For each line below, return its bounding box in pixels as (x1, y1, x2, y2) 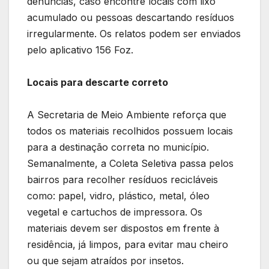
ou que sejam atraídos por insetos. (27, 254, 190, 267)
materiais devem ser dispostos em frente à (27, 222, 219, 234)
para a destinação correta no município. (27, 141, 209, 153)
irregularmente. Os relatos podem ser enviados (27, 27, 241, 40)
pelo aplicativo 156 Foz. (27, 43, 136, 56)
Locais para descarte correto (27, 76, 168, 88)
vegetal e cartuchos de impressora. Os (27, 205, 202, 218)
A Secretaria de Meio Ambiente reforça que (27, 108, 226, 121)
